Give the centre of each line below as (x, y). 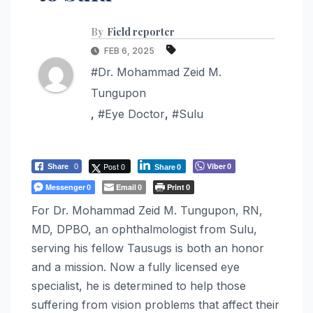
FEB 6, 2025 (129, 50)
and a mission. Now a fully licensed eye (136, 267)
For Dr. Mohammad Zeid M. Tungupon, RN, (147, 210)
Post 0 (114, 166)
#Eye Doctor (131, 114)
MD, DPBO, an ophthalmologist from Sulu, (144, 229)
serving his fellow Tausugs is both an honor (148, 248)
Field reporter (141, 31)
